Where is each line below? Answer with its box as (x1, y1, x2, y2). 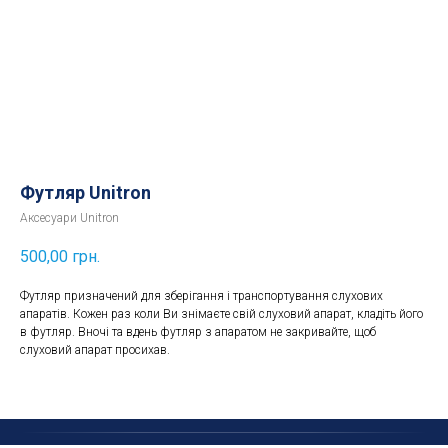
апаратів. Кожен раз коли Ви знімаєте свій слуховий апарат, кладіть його (20, 307, 423, 322)
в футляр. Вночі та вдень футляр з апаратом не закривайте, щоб (20, 325, 376, 340)
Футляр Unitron (20, 181, 151, 203)
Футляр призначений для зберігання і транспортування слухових (20, 289, 383, 304)
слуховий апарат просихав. (20, 343, 170, 358)
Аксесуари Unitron (20, 210, 119, 225)
